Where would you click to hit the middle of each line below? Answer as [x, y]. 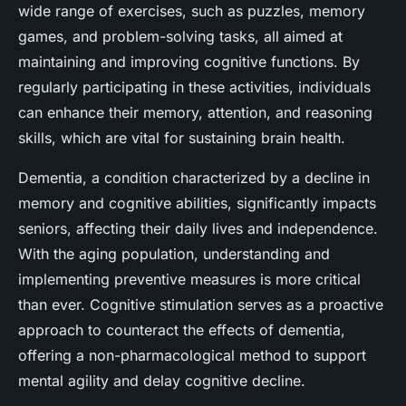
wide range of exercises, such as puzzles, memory [192, 11]
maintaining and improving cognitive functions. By [189, 62]
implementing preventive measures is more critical [189, 280]
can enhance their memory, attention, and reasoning [195, 113]
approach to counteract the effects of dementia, [182, 330]
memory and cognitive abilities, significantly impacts [197, 203]
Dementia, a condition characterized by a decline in [194, 178]
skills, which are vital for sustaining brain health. [182, 138]
